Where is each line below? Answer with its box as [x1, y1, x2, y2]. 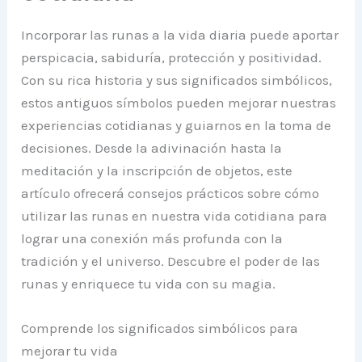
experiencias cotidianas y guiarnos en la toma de [21, 116, 332, 133]
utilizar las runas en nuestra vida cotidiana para [21, 207, 328, 224]
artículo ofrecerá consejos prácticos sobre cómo [21, 184, 320, 201]
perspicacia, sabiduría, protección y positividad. [21, 48, 322, 65]
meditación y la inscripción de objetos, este [21, 162, 293, 179]
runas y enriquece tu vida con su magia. [21, 275, 276, 292]
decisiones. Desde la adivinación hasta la [21, 139, 283, 156]
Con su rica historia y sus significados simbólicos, [21, 71, 333, 88]
